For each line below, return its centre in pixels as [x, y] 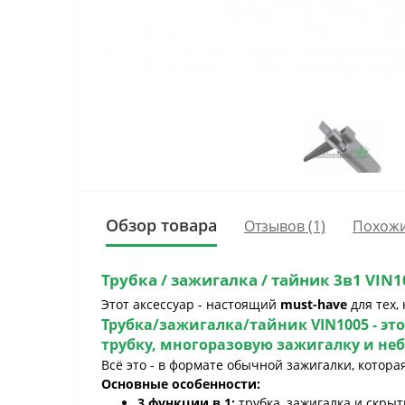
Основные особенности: [181, 384]
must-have [314, 304]
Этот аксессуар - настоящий [191, 304]
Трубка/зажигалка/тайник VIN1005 [235, 325]
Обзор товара [161, 225]
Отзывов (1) [285, 226]
